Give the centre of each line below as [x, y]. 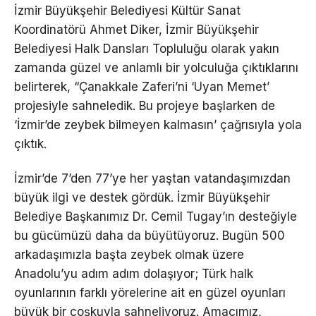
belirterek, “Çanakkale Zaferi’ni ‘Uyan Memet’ [142, 87]
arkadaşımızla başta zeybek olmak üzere [129, 255]
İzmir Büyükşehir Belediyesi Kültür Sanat [127, 11]
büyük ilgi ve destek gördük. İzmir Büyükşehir [142, 198]
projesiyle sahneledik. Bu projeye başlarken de [145, 106]
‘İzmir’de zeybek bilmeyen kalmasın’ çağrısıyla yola [158, 125]
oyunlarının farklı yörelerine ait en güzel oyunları [150, 293]
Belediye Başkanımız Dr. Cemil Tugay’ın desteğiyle [156, 217]
